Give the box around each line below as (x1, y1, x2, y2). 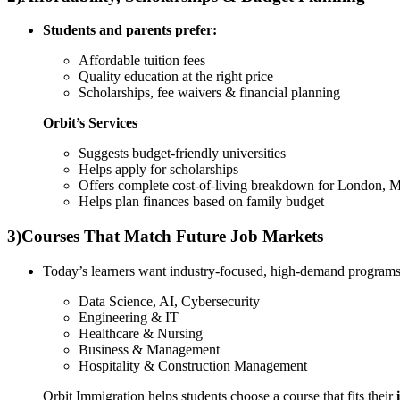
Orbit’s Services (43, 115, 137, 131)
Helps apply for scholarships (79, 162, 238, 178)
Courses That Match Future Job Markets (21, 227, 323, 246)
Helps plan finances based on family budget (79, 194, 324, 210)
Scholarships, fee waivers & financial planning (79, 85, 340, 101)
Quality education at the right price (79, 69, 273, 85)
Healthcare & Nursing (79, 325, 203, 341)
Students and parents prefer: (43, 22, 217, 38)
